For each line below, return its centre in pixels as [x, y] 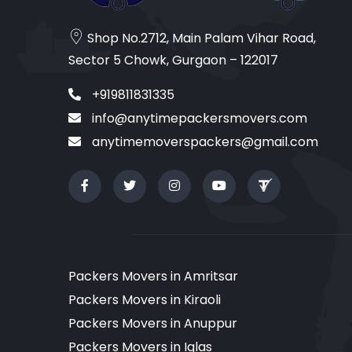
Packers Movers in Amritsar [153, 276]
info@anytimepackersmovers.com [198, 118]
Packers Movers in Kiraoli [145, 299]
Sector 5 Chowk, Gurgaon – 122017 [173, 60]
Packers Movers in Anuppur [153, 323]
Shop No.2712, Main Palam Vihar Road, [200, 38]
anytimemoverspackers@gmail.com [203, 141]
